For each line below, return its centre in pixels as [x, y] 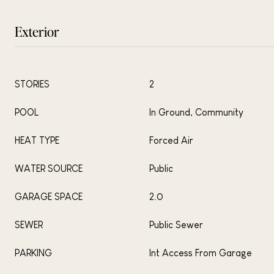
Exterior [37, 31]
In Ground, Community [196, 112]
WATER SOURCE [49, 168]
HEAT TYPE [37, 140]
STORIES [32, 84]
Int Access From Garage [201, 253]
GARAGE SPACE [49, 197]
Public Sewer [176, 225]
